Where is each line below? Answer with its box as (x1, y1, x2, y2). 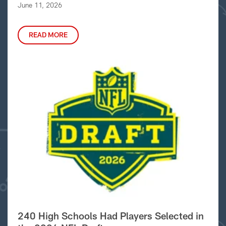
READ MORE (28, 31, 68, 39)
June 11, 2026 (17, 1, 62, 9)
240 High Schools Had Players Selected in (17, 210, 204, 222)
